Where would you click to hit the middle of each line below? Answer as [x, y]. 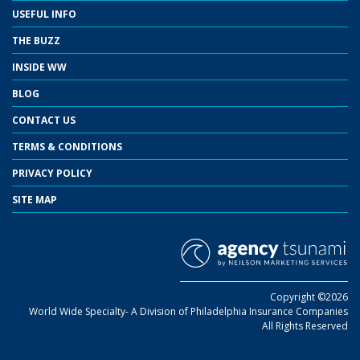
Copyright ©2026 [309, 297]
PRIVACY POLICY [52, 173]
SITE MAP [35, 199]
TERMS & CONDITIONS [67, 146]
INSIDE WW [39, 67]
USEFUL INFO [44, 14]
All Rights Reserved [305, 325]
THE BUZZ [36, 40]
